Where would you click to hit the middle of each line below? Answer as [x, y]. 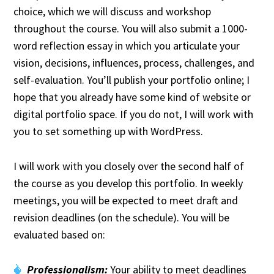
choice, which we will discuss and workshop [113, 12]
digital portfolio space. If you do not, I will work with [134, 114]
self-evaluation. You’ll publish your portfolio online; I [132, 80]
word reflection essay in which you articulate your [127, 46]
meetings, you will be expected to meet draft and [126, 200]
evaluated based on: [60, 234]
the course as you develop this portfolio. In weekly [128, 183]
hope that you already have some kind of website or [132, 97]
